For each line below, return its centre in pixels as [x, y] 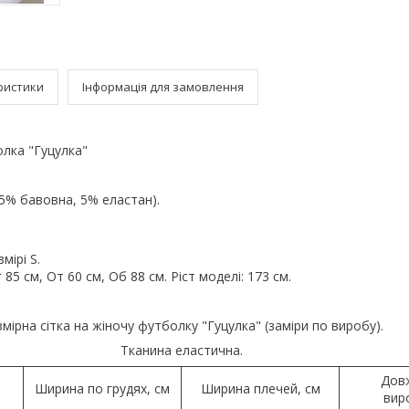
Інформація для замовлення [163, 86]
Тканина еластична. [182, 350]
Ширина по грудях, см [102, 388]
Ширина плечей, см [260, 388]
